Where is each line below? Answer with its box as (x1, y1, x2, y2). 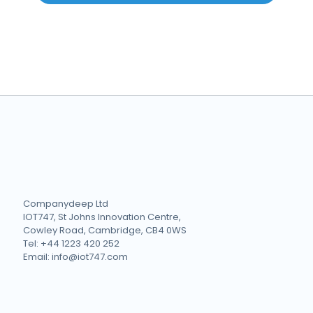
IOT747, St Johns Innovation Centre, (23, 210, 181, 224)
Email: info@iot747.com (23, 250, 128, 263)
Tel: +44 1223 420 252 (23, 237, 119, 250)
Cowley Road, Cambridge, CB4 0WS (23, 224, 187, 237)
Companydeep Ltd (23, 197, 108, 210)
